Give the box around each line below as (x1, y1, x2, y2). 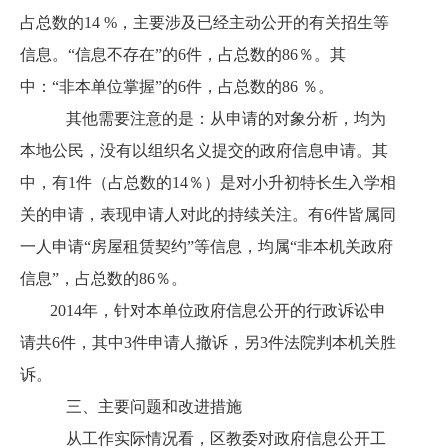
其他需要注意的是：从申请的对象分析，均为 (50, 110, 386, 127)
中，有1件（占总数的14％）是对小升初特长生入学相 (20, 174, 396, 191)
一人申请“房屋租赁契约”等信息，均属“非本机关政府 (20, 238, 393, 255)
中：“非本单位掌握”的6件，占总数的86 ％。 (20, 78, 334, 95)
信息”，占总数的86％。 (20, 270, 187, 287)
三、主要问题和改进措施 (50, 398, 242, 415)
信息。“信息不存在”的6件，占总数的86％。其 (20, 46, 346, 63)
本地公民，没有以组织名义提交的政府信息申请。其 (20, 142, 388, 159)
